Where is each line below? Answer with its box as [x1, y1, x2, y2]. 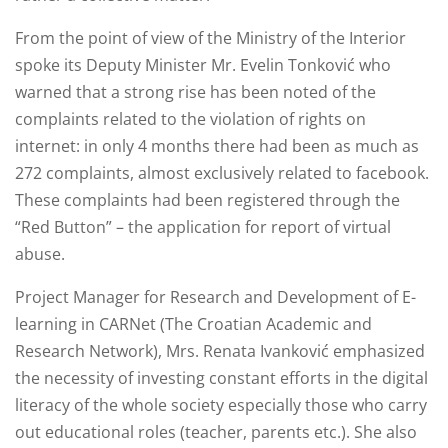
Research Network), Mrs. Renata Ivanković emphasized [15, 340, 425, 363]
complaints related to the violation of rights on [15, 108, 366, 131]
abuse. [15, 243, 65, 266]
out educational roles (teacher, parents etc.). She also [15, 421, 417, 444]
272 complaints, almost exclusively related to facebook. [15, 162, 429, 185]
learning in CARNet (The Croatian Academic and [15, 313, 372, 336]
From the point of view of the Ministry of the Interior [15, 27, 406, 50]
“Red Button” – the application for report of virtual [15, 216, 391, 239]
